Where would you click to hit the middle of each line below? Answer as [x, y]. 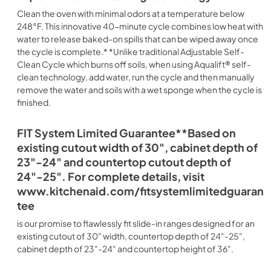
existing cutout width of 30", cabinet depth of [137, 148]
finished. [34, 102]
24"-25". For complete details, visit [111, 177]
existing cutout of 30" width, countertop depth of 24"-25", [131, 236]
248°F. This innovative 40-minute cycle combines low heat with [140, 26]
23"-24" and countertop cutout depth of [124, 162]
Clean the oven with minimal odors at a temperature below [131, 13]
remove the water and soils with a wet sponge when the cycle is [139, 90]
